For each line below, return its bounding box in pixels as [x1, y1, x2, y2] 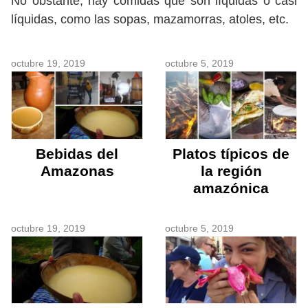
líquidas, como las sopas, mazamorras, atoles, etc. [11, 12, 289, 27]
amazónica [193, 179, 269, 196]
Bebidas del [36, 145, 118, 162]
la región [200, 162, 262, 179]
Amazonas [40, 162, 114, 179]
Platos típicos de [173, 145, 289, 162]
